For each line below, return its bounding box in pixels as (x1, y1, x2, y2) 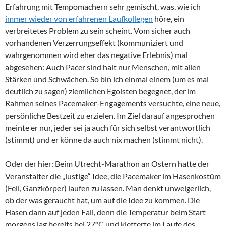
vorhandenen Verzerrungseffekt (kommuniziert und (5, 38, 183, 48)
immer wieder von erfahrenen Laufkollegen (5, 14, 153, 24)
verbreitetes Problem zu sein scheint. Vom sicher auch (5, 26, 190, 36)
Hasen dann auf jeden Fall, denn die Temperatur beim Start (5, 207, 206, 217)
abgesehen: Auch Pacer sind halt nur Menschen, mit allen (5, 62, 201, 72)
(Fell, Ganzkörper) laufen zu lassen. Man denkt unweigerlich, (5, 183, 211, 193)
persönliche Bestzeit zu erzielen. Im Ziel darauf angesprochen (5, 110, 215, 121)
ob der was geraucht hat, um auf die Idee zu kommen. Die (5, 195, 200, 205)
